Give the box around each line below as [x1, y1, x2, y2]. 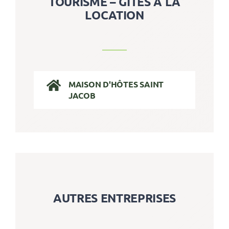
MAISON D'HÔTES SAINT [68, 79, 164, 90]
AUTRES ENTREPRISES [53, 190, 176, 205]
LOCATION [85, 8, 144, 23]
